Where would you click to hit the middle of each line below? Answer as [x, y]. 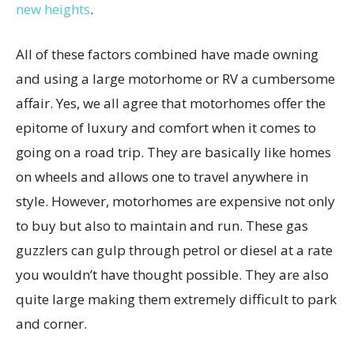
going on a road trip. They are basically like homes [173, 153]
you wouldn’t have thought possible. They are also [172, 275]
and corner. [51, 324]
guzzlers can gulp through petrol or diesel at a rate [174, 250]
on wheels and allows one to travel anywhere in [162, 177]
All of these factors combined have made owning [167, 55]
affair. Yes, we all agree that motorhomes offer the [171, 104]
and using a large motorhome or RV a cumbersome [175, 79]
